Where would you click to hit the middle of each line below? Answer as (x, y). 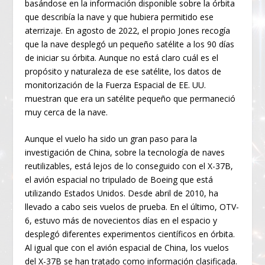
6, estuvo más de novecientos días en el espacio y (121, 221)
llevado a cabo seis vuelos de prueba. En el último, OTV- (132, 207)
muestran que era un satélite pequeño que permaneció (130, 98)
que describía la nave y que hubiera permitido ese (119, 17)
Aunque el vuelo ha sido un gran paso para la (111, 139)
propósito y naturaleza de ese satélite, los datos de (123, 71)
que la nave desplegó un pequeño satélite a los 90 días (130, 44)
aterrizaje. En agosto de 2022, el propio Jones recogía (128, 30)
